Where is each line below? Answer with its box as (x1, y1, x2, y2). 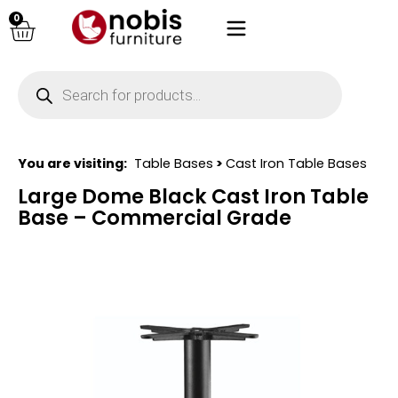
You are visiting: (18, 155, 127, 172)
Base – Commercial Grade (18, 203, 291, 233)
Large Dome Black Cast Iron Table (18, 182, 369, 211)
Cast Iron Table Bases (226, 155, 367, 172)
